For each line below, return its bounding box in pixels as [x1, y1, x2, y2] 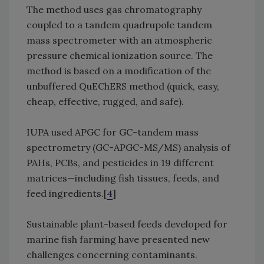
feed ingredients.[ [27, 187, 107, 200]
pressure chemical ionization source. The [27, 49, 213, 62]
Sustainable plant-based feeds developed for [27, 218, 227, 230]
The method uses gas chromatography [27, 4, 202, 16]
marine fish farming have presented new [27, 233, 210, 246]
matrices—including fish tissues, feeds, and [27, 172, 219, 184]
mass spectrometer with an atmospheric [27, 34, 212, 47]
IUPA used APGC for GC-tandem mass [27, 126, 199, 138]
